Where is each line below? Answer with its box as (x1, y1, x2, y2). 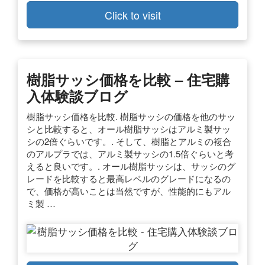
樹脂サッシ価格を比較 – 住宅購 (27, 69, 230, 89)
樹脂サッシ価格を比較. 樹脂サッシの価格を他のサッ (27, 109, 235, 122)
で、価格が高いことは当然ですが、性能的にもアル (27, 184, 231, 197)
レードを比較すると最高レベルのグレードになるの (27, 172, 231, 185)
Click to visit (104, 7, 161, 22)
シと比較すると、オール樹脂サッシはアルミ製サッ (27, 122, 231, 135)
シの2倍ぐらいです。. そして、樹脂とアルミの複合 (27, 134, 231, 147)
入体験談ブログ (27, 85, 128, 106)
